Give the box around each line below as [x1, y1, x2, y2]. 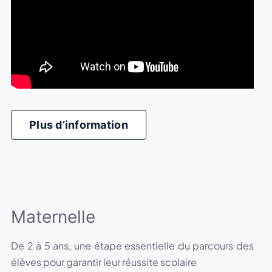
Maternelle [10, 206, 95, 227]
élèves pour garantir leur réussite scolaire [10, 255, 197, 268]
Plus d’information [29, 118, 128, 132]
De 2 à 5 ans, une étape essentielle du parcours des [10, 239, 254, 252]
